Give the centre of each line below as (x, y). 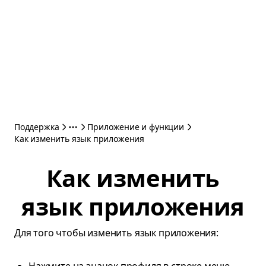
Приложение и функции (136, 127)
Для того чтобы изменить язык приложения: (116, 233)
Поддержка (37, 127)
